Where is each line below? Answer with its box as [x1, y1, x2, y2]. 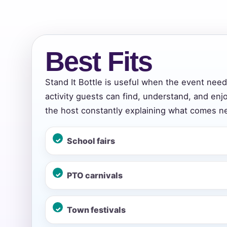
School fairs [67, 136, 115, 146]
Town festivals [67, 205, 126, 215]
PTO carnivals [67, 170, 123, 181]
